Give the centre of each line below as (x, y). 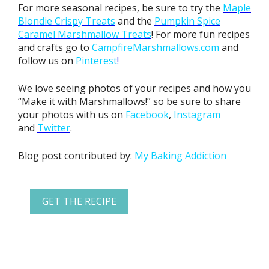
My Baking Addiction (180, 156)
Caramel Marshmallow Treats (85, 35)
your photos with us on (72, 115)
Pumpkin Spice (187, 21)
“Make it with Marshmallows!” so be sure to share (129, 102)
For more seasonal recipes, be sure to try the (120, 8)
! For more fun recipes (201, 35)
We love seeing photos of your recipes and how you (134, 89)
